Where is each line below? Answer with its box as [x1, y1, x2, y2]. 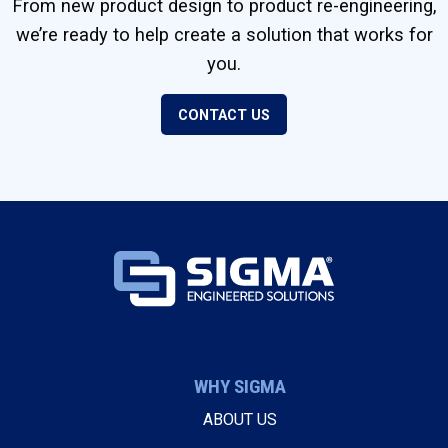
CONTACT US [178, 106, 270, 124]
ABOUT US [203, 410, 277, 430]
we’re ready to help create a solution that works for [15, 24, 433, 45]
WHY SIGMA [194, 375, 286, 399]
